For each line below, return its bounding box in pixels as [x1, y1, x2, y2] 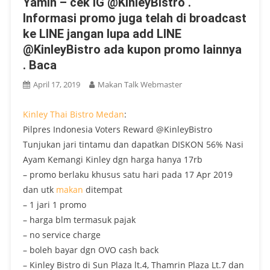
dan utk [22, 184, 56, 196]
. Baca [22, 58, 57, 73]
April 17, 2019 [33, 79, 80, 90]
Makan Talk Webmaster [97, 79, 182, 90]
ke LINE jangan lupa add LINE [22, 27, 181, 42]
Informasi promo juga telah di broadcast [22, 11, 246, 26]
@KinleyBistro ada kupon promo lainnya [22, 42, 242, 57]
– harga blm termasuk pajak [22, 214, 136, 226]
